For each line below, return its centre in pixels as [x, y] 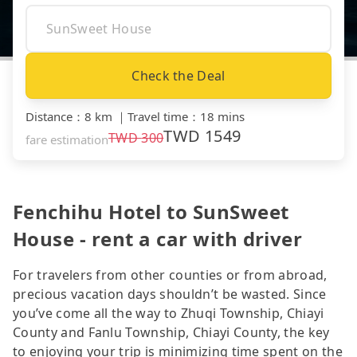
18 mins [222, 116]
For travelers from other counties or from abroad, [170, 275]
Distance [49, 116]
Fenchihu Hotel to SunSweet [151, 211]
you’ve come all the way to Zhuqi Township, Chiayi [169, 313]
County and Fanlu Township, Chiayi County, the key [171, 332]
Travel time [158, 116]
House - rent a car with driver [158, 238]
